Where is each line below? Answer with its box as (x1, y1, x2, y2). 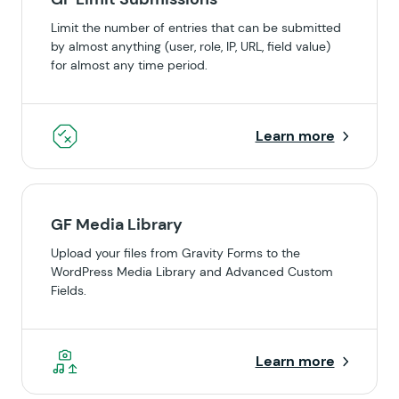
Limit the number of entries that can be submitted (51, 20, 341, 36)
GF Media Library (51, 214, 183, 235)
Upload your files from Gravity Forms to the (51, 245, 300, 261)
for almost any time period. (51, 57, 208, 73)
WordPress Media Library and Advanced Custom (51, 264, 333, 280)
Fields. (51, 282, 86, 298)
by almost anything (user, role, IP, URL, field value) (51, 38, 330, 54)
